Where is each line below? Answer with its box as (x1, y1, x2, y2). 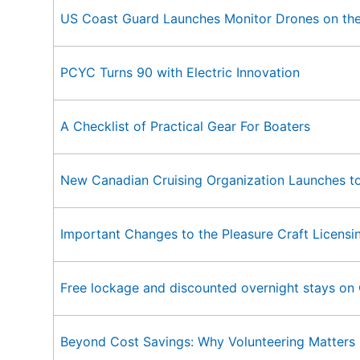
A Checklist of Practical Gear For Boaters (60, 118, 310, 134)
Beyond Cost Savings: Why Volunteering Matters (60, 333, 355, 350)
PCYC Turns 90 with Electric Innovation (60, 64, 300, 80)
